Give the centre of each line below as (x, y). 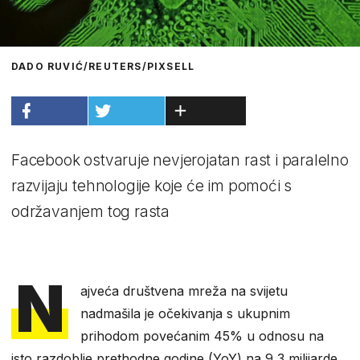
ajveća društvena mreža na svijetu (184, 290)
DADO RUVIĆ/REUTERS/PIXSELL (103, 66)
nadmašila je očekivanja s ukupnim (186, 313)
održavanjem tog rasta (91, 211)
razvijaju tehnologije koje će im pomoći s (152, 186)
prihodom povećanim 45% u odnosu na (202, 335)
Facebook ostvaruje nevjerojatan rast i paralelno (180, 160)
